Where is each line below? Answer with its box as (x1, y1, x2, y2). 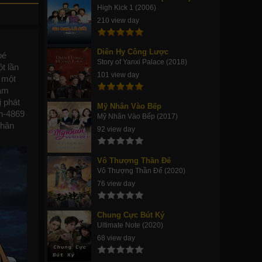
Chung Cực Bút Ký (97, 211, 164, 219)
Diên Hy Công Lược (97, 47, 168, 56)
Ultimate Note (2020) (97, 221, 163, 229)
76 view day (97, 180, 135, 188)
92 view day (97, 125, 135, 133)
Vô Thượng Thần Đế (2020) (97, 167, 185, 175)
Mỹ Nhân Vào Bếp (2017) (97, 112, 178, 120)
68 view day (97, 234, 135, 242)
